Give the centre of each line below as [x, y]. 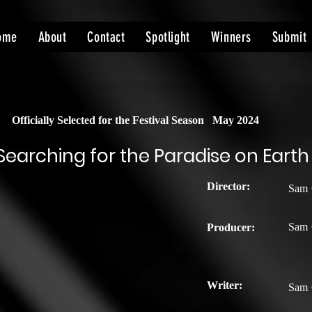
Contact [106, 37]
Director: [228, 186]
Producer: [231, 227]
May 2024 [236, 120]
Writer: [225, 285]
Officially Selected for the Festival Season [109, 120]
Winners [231, 37]
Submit [289, 37]
